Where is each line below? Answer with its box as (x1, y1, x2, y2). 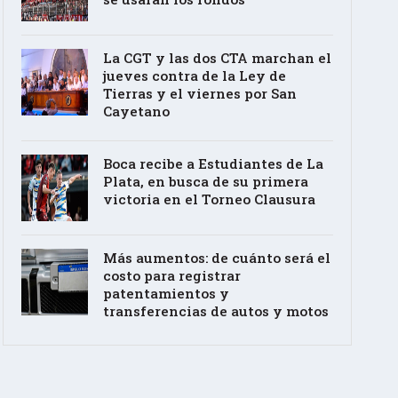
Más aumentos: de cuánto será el (102, 248, 330, 267)
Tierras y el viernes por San (102, 84, 297, 102)
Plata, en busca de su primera (102, 171, 308, 190)
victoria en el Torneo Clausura (102, 189, 315, 208)
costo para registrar (102, 266, 241, 284)
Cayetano (102, 101, 170, 120)
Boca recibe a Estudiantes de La (102, 154, 323, 172)
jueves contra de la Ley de (102, 66, 286, 84)
